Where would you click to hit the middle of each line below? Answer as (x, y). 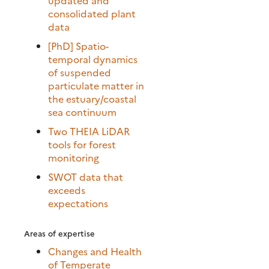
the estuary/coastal (92, 98)
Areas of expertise (59, 233)
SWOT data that (86, 176)
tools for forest (82, 144)
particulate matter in (96, 85)
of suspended (80, 72)
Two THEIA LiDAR (89, 131)
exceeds (67, 189)
